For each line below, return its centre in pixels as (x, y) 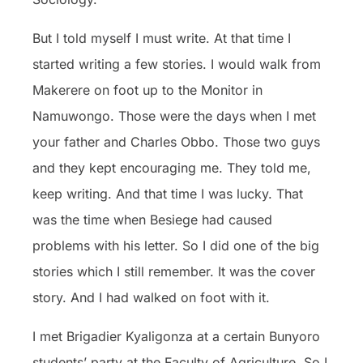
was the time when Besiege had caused (152, 219)
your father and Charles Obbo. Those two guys (176, 141)
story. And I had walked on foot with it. (151, 297)
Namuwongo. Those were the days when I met (174, 115)
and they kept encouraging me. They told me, (172, 167)
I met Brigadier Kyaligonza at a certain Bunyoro (176, 336)
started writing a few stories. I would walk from (177, 64)
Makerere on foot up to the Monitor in (147, 90)
